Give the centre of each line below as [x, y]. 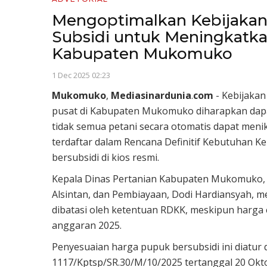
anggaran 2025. [87, 225]
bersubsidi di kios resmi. [105, 157]
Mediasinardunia [151, 95]
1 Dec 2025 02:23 [81, 75]
